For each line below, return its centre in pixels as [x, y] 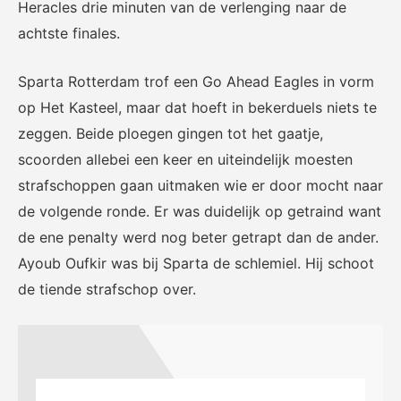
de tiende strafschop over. [107, 289]
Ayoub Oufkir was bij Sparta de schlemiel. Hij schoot [196, 263]
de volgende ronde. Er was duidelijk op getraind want [200, 211]
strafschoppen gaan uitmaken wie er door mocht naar [200, 185]
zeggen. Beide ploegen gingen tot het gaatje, [171, 133]
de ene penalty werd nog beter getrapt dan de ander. [198, 237]
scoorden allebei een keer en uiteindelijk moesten [185, 159]
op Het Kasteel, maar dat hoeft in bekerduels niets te [197, 107]
